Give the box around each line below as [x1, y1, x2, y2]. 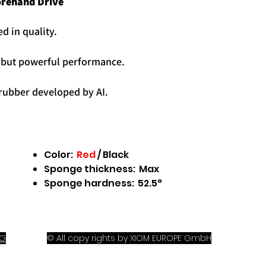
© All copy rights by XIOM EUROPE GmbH [47, 232, 211, 244]
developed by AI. [32, 85, 108, 99]
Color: [44, 148, 77, 161]
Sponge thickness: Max [44, 162, 159, 176]
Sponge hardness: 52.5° [44, 176, 162, 190]
